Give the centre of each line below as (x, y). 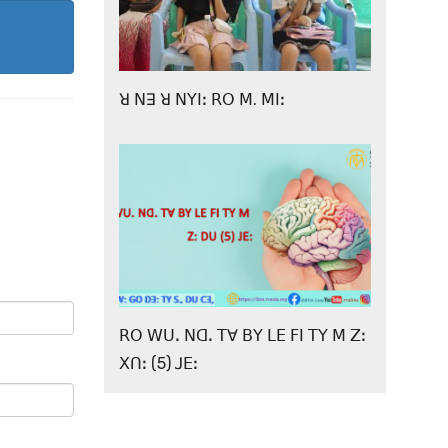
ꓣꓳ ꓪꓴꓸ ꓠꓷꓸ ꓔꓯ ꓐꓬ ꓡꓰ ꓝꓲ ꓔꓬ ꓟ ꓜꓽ (242, 335)
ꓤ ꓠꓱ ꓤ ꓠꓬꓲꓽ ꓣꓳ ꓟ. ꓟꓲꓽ (201, 99)
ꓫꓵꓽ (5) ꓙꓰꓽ (158, 363)
